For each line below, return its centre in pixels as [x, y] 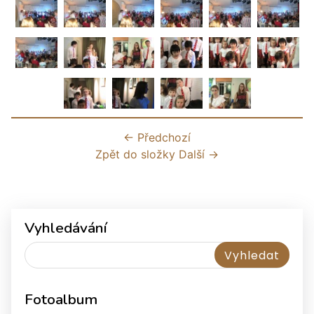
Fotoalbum [61, 299]
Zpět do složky [135, 154]
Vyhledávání [66, 228]
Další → [199, 154]
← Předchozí [157, 137]
